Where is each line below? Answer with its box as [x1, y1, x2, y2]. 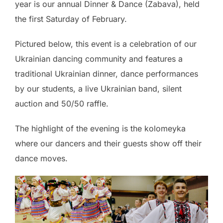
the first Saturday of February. [15, 13, 127, 24]
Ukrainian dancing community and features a [15, 53, 183, 64]
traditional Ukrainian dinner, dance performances [15, 68, 198, 79]
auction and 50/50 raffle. [15, 98, 109, 109]
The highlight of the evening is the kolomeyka [15, 123, 186, 133]
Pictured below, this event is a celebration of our [15, 38, 197, 49]
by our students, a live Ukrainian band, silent [15, 83, 182, 94]
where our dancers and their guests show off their [15, 138, 202, 148]
